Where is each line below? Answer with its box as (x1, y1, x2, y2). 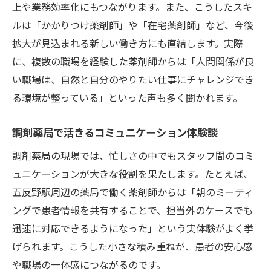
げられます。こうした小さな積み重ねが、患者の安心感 (12, 238, 253, 253)
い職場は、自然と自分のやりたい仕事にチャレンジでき (12, 71, 254, 87)
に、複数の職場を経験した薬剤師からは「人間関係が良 (12, 53, 254, 68)
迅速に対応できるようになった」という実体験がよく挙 (12, 220, 253, 235)
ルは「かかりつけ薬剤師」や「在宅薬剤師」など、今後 (12, 17, 253, 32)
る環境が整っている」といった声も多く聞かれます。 (12, 90, 243, 105)
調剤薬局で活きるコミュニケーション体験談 (12, 124, 218, 140)
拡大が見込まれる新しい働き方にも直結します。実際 (12, 35, 243, 50)
